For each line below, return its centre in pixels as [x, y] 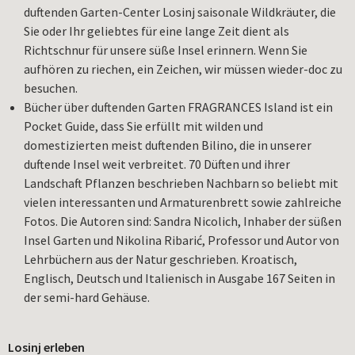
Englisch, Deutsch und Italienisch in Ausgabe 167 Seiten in [179, 279]
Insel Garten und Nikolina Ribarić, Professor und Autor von [181, 240]
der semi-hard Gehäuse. [87, 298]
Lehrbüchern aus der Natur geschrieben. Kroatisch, [160, 260]
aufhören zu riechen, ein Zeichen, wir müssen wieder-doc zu [183, 69]
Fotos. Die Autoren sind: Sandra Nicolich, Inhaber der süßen [183, 221]
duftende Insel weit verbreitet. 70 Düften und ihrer [157, 164]
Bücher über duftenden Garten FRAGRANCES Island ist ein [178, 107]
